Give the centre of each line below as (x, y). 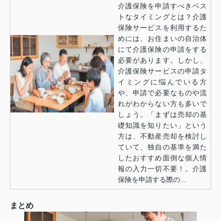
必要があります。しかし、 (162, 60)
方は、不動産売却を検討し (162, 136)
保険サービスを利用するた (162, 27)
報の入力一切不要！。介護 (162, 168)
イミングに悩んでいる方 (162, 82)
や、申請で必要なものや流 (162, 92)
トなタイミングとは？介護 (162, 17)
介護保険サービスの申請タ (162, 71)
